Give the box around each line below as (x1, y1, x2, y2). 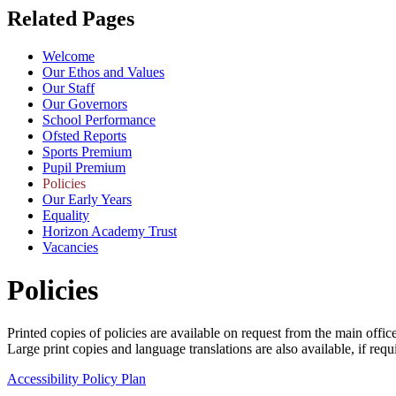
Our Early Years (42, 191, 132, 207)
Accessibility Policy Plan (7, 371, 146, 387)
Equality (42, 207, 89, 223)
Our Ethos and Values (42, 64, 164, 80)
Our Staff (42, 80, 95, 95)
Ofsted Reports (42, 127, 126, 143)
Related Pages (7, 6, 134, 30)
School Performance (42, 111, 156, 127)
